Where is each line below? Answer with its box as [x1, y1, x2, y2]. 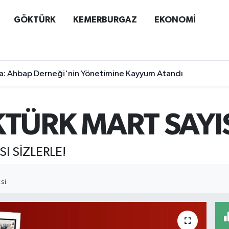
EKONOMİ [154, 15, 196, 24]
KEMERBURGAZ [73, 15, 137, 24]
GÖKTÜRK [13, 15, 56, 24]
